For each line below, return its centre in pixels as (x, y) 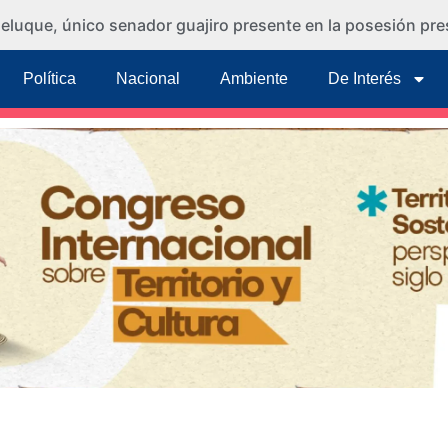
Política (50, 78)
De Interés (365, 78)
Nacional (148, 78)
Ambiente (254, 78)
